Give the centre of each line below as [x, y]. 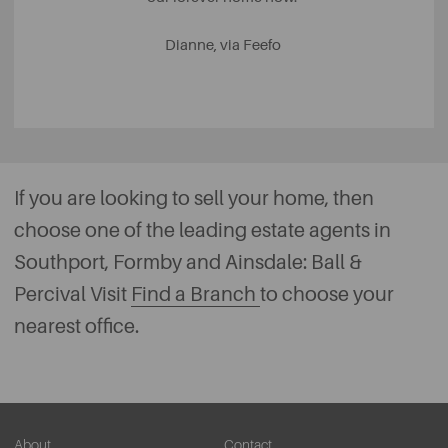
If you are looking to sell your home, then [194, 198]
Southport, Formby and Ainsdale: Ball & [188, 262]
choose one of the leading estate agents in [202, 230]
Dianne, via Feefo [224, 45]
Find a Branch [195, 294]
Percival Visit [72, 294]
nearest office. [78, 326]
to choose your [327, 294]
